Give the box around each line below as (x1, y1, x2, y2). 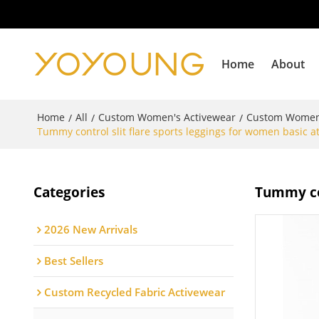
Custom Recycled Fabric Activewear (43, 284, 225, 299)
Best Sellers (43, 253, 103, 268)
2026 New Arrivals (43, 221, 137, 236)
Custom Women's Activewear (98, 110, 236, 124)
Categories (33, 182, 105, 201)
